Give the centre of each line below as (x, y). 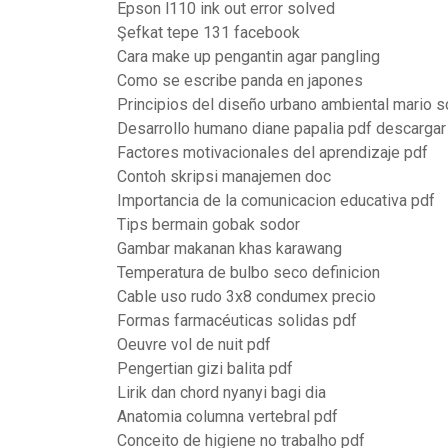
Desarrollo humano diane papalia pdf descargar (281, 128)
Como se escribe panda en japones (240, 80)
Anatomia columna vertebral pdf (227, 416)
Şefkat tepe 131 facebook (208, 32)
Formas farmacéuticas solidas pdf (237, 320)
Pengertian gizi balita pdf (205, 368)
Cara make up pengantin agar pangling (248, 56)
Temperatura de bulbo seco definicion (248, 272)
